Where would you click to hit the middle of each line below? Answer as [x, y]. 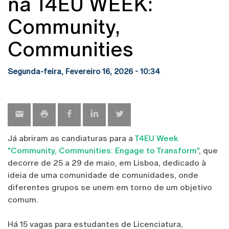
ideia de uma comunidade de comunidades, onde [103, 175]
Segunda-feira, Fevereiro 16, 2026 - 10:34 [84, 71]
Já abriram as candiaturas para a [71, 138]
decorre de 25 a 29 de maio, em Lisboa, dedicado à [107, 163]
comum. [23, 199]
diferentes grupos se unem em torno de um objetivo [110, 187]
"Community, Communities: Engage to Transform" [103, 150]
